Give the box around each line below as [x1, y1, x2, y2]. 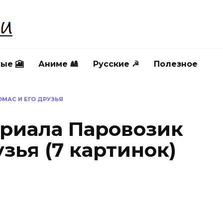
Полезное [154, 59, 198, 69]
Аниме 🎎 [38, 59, 78, 69]
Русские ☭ [93, 59, 139, 69]
